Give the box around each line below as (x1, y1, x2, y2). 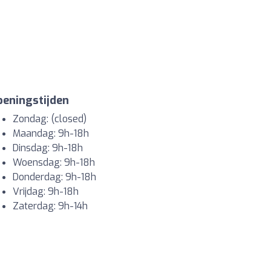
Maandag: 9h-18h (13, 126, 89, 140)
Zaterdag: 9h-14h (13, 199, 88, 212)
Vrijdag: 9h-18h (13, 184, 79, 198)
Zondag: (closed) (13, 112, 87, 125)
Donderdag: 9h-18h (13, 170, 96, 183)
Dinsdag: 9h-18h (13, 141, 83, 154)
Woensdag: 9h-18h (13, 155, 95, 169)
